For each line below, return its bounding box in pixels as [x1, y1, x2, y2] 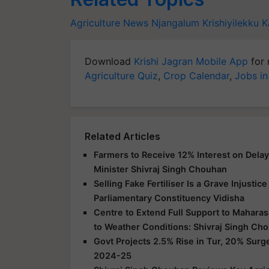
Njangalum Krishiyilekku [151, 16, 259, 29]
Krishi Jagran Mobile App [134, 55, 248, 67]
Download [85, 55, 134, 67]
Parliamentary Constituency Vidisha [94, 192, 244, 203]
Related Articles [85, 130, 160, 142]
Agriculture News [70, 16, 148, 29]
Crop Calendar [163, 69, 229, 82]
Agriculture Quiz [85, 69, 158, 82]
